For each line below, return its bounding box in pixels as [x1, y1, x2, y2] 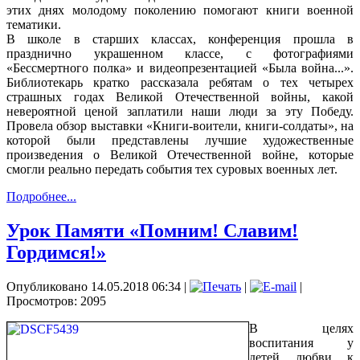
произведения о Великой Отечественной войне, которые [6, 147, 354, 162]
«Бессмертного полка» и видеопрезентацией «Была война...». [6, 60, 354, 75]
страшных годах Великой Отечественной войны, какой [6, 89, 354, 104]
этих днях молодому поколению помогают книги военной [6, 2, 354, 17]
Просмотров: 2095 [6, 293, 106, 308]
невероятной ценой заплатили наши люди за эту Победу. [6, 104, 354, 118]
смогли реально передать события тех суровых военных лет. [6, 162, 337, 176]
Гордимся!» [6, 241, 106, 263]
